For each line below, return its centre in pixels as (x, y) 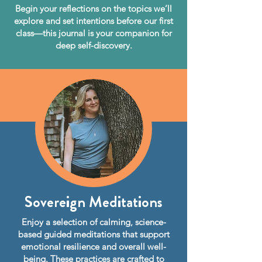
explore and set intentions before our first (94, 21)
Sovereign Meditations (94, 202)
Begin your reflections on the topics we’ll (94, 8)
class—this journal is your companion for (94, 33)
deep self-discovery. (94, 45)
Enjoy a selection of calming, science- (94, 222)
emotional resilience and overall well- (94, 247)
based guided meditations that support (94, 234)
